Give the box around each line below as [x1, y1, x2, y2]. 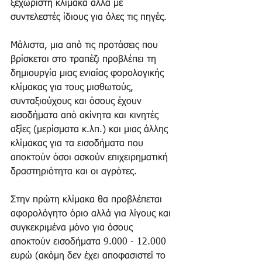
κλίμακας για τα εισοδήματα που [11, 139, 146, 149]
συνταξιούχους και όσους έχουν [11, 96, 144, 106]
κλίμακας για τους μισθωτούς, [11, 82, 136, 92]
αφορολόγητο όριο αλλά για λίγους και [11, 209, 174, 219]
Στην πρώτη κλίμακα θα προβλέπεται [11, 195, 165, 205]
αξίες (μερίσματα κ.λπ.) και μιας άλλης [11, 125, 171, 135]
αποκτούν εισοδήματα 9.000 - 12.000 [11, 237, 169, 247]
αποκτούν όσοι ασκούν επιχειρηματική [11, 153, 171, 163]
